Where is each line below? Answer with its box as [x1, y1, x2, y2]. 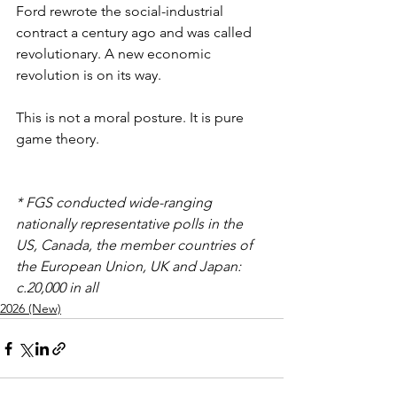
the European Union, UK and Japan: [16, 258, 245, 275]
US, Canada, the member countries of [16, 237, 256, 253]
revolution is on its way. [16, 66, 165, 83]
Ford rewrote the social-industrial [16, 3, 227, 19]
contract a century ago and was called [16, 24, 255, 41]
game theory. [16, 130, 99, 147]
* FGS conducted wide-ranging [16, 194, 215, 211]
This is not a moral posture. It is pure [16, 109, 247, 126]
